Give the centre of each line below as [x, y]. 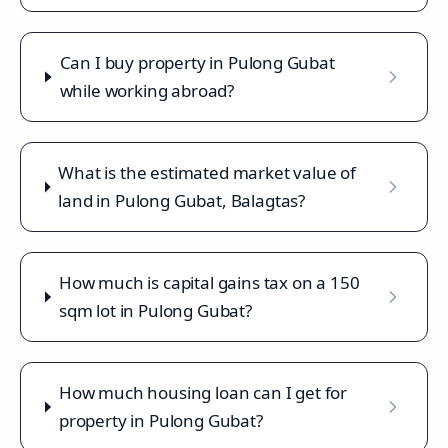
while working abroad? [147, 90]
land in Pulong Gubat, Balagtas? [182, 200]
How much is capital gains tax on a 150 [209, 282]
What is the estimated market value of [207, 172]
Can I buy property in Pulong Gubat [197, 62]
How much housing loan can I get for [203, 392]
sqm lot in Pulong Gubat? [155, 310]
